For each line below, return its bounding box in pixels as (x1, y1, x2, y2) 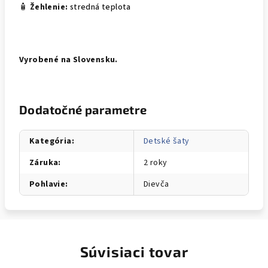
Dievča (144, 178, 169, 190)
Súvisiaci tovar (80, 242, 188, 260)
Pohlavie (29, 178, 66, 190)
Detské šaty (144, 135, 190, 147)
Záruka (29, 156, 59, 169)
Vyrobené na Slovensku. (19, 53, 118, 66)
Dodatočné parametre (19, 102, 147, 117)
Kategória (29, 135, 72, 147)
